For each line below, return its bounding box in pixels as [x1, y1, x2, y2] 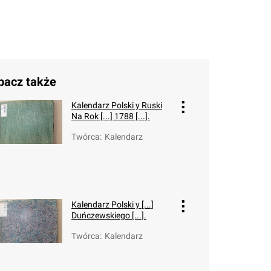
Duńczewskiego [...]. [71, 211, 146, 220]
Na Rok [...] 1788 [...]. [71, 111, 150, 121]
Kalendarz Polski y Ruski [71, 100, 162, 110]
